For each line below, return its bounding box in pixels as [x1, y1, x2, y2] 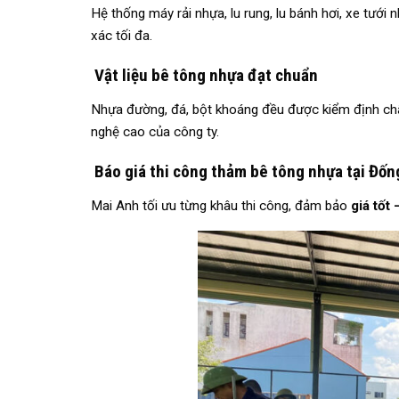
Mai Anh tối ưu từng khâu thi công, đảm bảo [91, 198, 351, 215]
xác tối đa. [91, 28, 152, 45]
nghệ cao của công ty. [91, 124, 219, 141]
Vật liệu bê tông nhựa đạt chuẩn [91, 65, 318, 86]
